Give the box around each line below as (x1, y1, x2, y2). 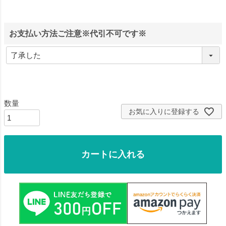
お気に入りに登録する (129, 107, 199, 116)
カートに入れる (81, 149, 145, 160)
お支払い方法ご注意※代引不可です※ (9, 29, 146, 38)
